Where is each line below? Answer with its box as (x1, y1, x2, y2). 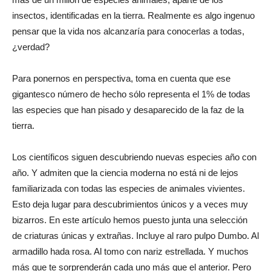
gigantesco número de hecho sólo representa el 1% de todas (12, 89, 250, 99)
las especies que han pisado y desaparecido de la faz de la (12, 105, 244, 115)
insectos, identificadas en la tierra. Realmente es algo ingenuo (12, 10, 255, 21)
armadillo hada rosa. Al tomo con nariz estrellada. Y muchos (12, 246, 249, 256)
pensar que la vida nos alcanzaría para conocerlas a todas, (12, 26, 244, 36)
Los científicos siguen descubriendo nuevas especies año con (12, 152, 256, 162)
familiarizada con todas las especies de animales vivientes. (12, 183, 245, 194)
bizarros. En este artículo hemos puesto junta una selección (12, 215, 247, 225)
